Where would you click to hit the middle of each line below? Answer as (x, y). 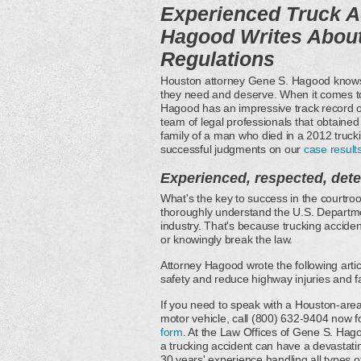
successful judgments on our (232, 149)
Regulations (218, 59)
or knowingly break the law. (227, 239)
